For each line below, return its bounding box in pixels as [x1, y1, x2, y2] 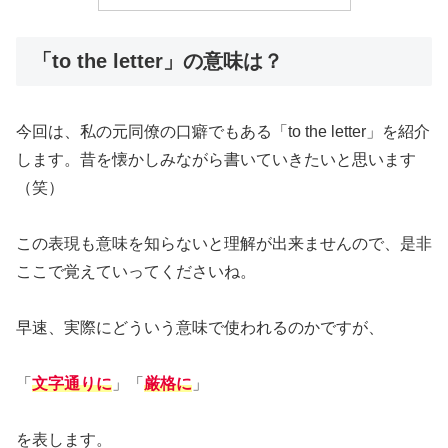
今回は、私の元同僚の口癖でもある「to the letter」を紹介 [16, 123, 430, 141]
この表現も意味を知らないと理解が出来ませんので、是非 [16, 235, 432, 253]
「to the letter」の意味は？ [32, 50, 283, 73]
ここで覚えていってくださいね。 [16, 263, 256, 281]
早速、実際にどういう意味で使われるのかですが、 [16, 319, 384, 337]
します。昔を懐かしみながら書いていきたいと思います [16, 151, 416, 169]
